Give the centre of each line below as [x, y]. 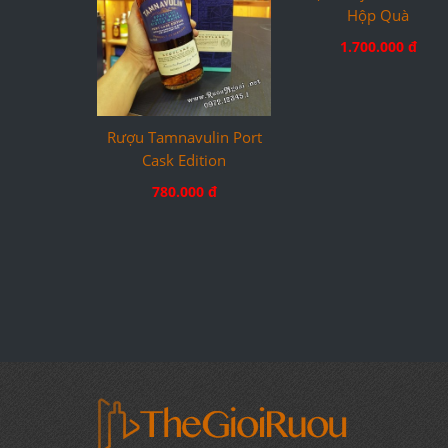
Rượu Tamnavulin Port [184, 136]
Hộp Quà [378, 159]
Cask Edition [184, 159]
